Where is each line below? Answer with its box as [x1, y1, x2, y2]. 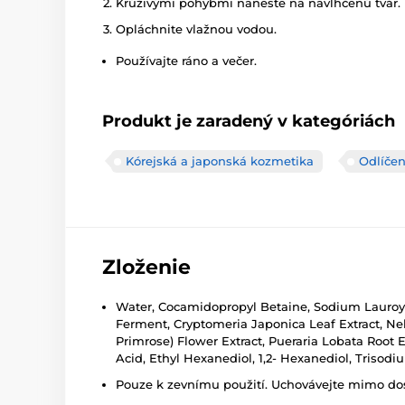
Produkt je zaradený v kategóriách [102, 111, 395, 132]
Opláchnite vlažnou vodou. [116, 22, 277, 37]
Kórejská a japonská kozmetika [126, 154, 314, 169]
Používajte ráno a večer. [116, 53, 257, 69]
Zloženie [102, 255, 191, 280]
